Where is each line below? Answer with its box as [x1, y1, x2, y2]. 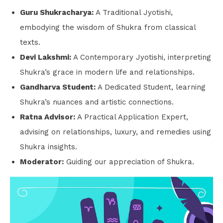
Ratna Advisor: [20, 112, 75, 121]
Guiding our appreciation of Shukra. [64, 157, 194, 166]
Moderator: [20, 157, 64, 166]
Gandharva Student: [20, 82, 96, 92]
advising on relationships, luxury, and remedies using [20, 127, 211, 136]
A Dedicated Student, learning [96, 82, 206, 92]
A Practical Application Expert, [75, 112, 188, 121]
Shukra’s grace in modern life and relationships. [20, 67, 195, 77]
